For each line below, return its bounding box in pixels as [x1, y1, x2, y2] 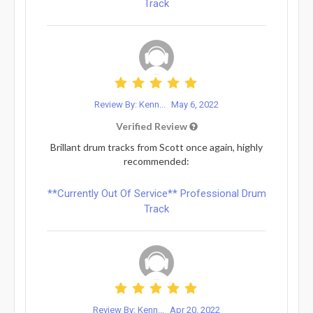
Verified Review [115, 119, 189, 132]
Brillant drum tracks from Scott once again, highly [50, 140, 263, 153]
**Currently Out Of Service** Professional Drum [47, 187, 266, 200]
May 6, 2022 [171, 99, 219, 110]
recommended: [124, 154, 189, 167]
